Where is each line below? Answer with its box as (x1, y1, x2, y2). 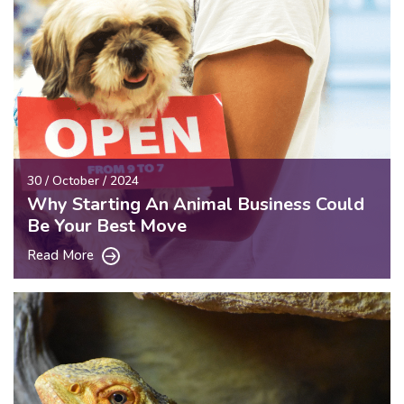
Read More (27, 245, 97, 264)
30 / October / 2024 (27, 171, 139, 189)
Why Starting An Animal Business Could (27, 191, 364, 216)
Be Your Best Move (27, 213, 187, 238)
